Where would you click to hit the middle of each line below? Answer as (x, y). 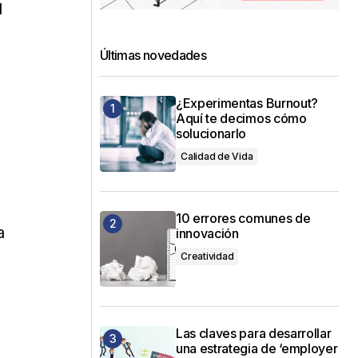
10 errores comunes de (243, 218)
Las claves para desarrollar (254, 333)
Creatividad (207, 256)
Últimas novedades (153, 55)
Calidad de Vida (217, 156)
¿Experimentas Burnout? (247, 103)
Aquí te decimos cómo (241, 118)
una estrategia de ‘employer (257, 348)
